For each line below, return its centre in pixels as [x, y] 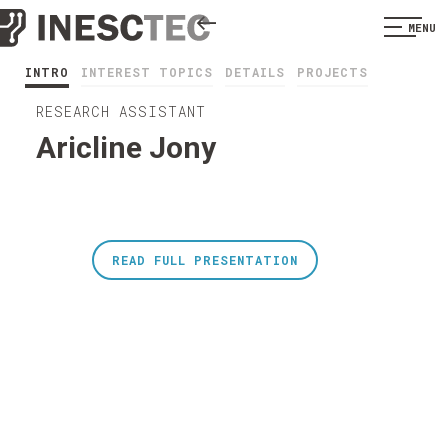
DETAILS [255, 72]
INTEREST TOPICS [147, 72]
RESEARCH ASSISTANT [120, 111]
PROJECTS [332, 72]
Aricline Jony [125, 147]
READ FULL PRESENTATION [205, 260]
